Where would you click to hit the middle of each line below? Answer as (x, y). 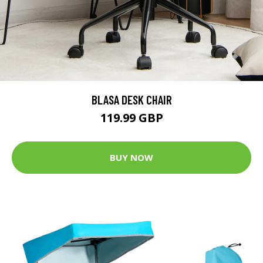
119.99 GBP (131, 117)
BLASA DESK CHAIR (131, 99)
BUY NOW (131, 158)
